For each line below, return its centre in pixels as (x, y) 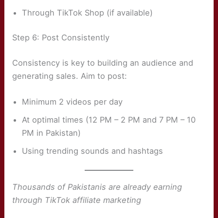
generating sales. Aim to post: (70, 76)
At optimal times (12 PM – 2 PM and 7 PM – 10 (109, 120)
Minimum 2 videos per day (73, 102)
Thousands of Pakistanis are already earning (97, 187)
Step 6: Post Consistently (61, 38)
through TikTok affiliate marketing (77, 200)
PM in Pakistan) (52, 133)
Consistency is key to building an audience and (103, 63)
